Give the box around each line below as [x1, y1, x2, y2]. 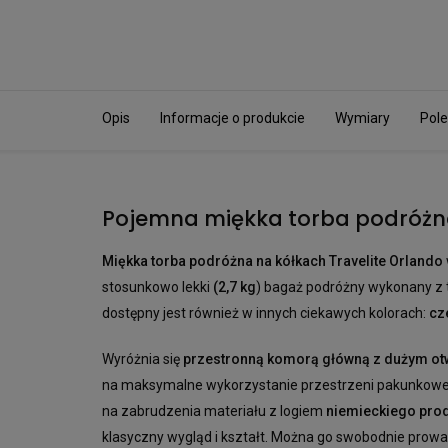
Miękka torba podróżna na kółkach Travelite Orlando [102, 253, 443, 270]
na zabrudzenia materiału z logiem [102, 403, 326, 420]
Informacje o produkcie [160, 109, 305, 126]
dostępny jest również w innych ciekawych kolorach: [102, 305, 429, 322]
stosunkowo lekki [102, 279, 213, 296]
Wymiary [335, 109, 390, 126]
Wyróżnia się [102, 351, 183, 368]
